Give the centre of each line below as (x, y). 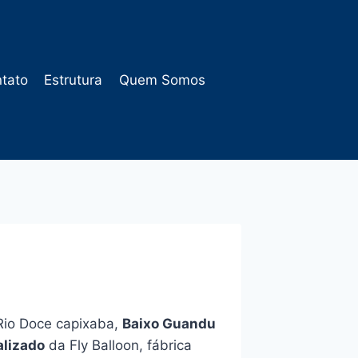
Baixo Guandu (169, 324)
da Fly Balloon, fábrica (118, 345)
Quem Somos (162, 80)
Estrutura (74, 80)
